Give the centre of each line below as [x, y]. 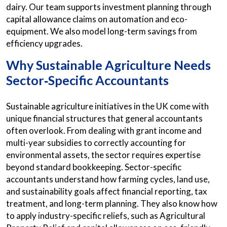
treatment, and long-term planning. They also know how [112, 203]
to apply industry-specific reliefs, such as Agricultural [106, 216]
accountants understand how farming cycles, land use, [108, 179]
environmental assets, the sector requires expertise [103, 155]
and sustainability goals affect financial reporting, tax [107, 191]
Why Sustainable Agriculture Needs [108, 65]
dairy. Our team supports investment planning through [109, 7]
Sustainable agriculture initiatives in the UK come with [107, 106]
